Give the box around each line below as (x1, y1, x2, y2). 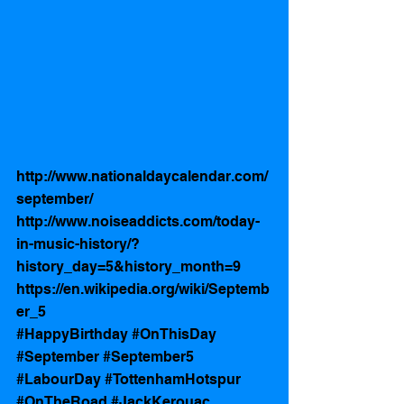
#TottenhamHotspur (105, 371, 241, 389)
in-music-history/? (16, 235, 140, 253)
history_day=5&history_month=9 (16, 258, 241, 276)
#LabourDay (16, 371, 101, 389)
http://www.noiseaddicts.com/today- (16, 213, 260, 231)
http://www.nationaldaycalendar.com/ (16, 168, 268, 186)
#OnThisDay (132, 326, 216, 344)
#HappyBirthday (16, 326, 128, 344)
